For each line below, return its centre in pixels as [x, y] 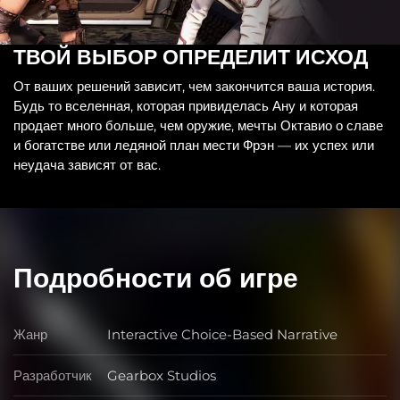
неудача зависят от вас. [87, 164]
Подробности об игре [156, 279]
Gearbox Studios [161, 375]
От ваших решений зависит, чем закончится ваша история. [194, 86]
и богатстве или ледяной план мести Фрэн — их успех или [194, 145]
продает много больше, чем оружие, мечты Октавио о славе [198, 125]
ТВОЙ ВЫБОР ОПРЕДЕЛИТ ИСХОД [191, 58]
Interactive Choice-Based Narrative [222, 335]
